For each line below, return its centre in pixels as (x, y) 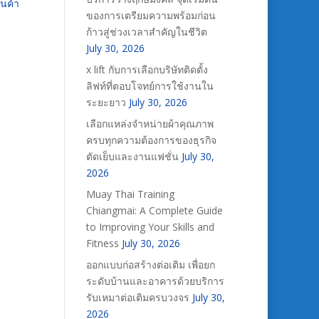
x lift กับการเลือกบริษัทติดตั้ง (147, 69)
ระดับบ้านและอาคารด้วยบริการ (155, 281)
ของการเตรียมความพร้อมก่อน (151, 15)
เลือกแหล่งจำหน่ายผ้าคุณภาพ (150, 124)
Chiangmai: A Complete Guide (154, 210)
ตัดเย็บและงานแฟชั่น (132, 156)
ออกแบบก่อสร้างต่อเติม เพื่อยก (150, 265)
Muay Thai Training (130, 194)
